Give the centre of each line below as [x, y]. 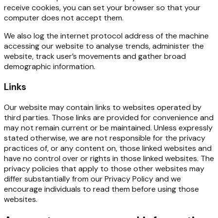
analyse [109, 46]
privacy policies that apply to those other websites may [104, 168]
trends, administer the [164, 46]
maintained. [131, 127]
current [75, 127]
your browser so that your [154, 8]
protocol [107, 36]
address [139, 36]
